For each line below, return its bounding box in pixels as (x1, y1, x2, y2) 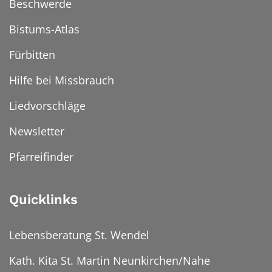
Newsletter (9, 124, 64, 139)
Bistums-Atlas (9, 22, 80, 37)
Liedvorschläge (9, 98, 86, 114)
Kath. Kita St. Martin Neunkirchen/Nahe (9, 253, 210, 268)
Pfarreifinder (9, 149, 73, 165)
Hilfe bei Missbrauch (9, 73, 114, 88)
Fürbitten (9, 47, 55, 63)
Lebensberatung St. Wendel (9, 228, 149, 243)
